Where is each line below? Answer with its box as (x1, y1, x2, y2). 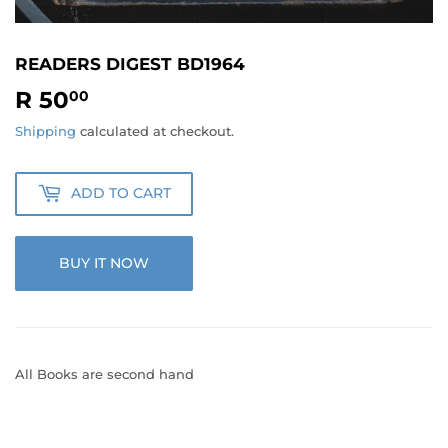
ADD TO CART (71, 184, 171, 203)
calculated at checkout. (76, 122, 234, 139)
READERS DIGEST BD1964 (15, 53, 245, 75)
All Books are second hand (15, 365, 194, 382)
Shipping (15, 122, 76, 139)
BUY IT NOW (59, 253, 149, 272)
